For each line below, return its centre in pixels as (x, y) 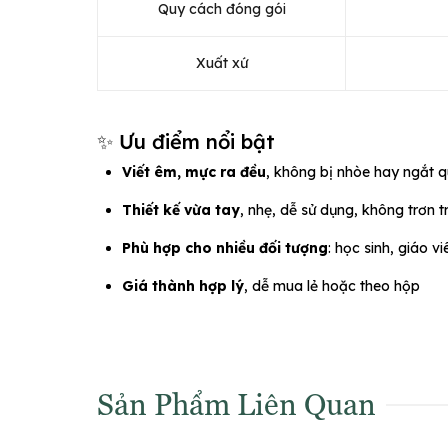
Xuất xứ (221, 62)
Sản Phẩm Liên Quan (236, 402)
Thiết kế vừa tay (181, 209)
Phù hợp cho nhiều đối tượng (225, 247)
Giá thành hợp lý (183, 285)
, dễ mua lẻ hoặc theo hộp (332, 285)
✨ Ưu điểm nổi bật (186, 141)
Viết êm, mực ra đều (194, 171)
